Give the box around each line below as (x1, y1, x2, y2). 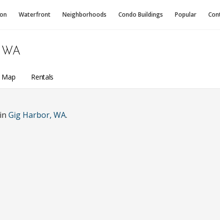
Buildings (138, 10, 163, 19)
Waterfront (19, 10, 51, 19)
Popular (175, 10, 196, 19)
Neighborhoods (62, 10, 107, 19)
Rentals (31, 72, 54, 82)
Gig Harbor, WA (8, 110, 66, 120)
